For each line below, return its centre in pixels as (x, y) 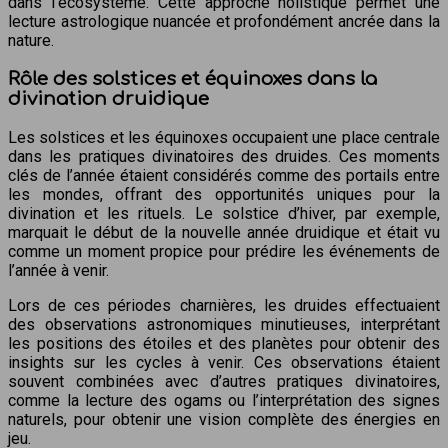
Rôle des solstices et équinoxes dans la (192, 79)
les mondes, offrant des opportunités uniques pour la (224, 194)
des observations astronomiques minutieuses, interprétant (224, 324)
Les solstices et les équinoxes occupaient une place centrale (224, 137)
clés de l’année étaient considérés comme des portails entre (224, 175)
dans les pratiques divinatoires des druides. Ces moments (224, 156)
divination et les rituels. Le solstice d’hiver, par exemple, (224, 213)
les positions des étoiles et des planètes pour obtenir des (224, 343)
